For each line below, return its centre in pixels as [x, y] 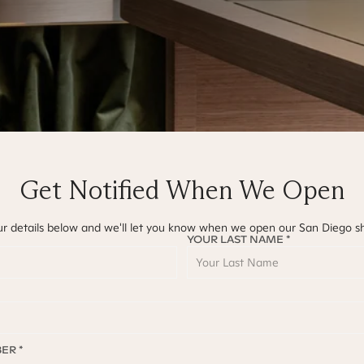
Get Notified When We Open [182, 190]
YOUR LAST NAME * [238, 240]
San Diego [325, 227]
